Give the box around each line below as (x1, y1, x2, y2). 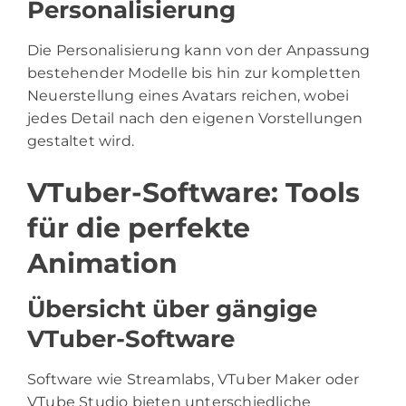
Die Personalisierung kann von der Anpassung (27, 41, 371, 59)
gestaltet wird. (27, 131, 134, 150)
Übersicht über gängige (27, 294, 317, 324)
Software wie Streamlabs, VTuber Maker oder (27, 370, 360, 388)
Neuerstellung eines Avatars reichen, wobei (27, 86, 350, 104)
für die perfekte (27, 210, 250, 245)
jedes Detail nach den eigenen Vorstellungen (27, 109, 363, 127)
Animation (27, 246, 178, 280)
